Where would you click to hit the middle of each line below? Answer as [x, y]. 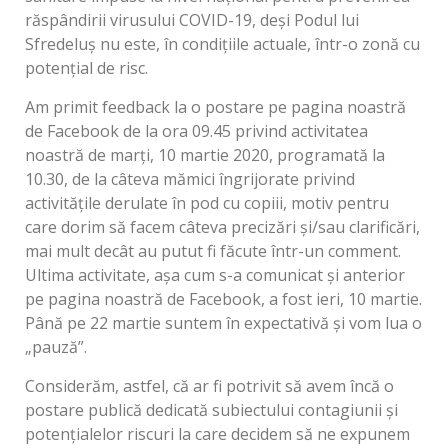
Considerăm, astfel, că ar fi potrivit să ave [178, 386]
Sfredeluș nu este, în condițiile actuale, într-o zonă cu [222, 44]
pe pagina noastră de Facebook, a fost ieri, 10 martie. [223, 299]
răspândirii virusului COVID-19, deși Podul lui [192, 20]
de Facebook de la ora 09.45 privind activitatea [196, 131]
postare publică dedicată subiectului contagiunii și [211, 410]
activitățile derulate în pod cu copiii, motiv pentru [207, 203]
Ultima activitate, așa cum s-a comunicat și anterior [215, 275]
